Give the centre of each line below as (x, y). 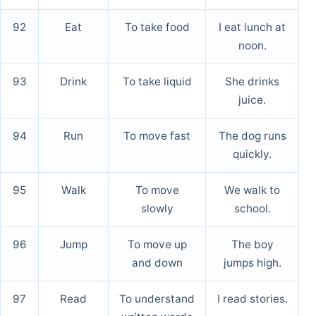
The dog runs (252, 136)
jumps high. (252, 263)
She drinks (252, 82)
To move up (157, 245)
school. (252, 209)
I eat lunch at (252, 28)
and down (157, 263)
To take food (157, 28)
